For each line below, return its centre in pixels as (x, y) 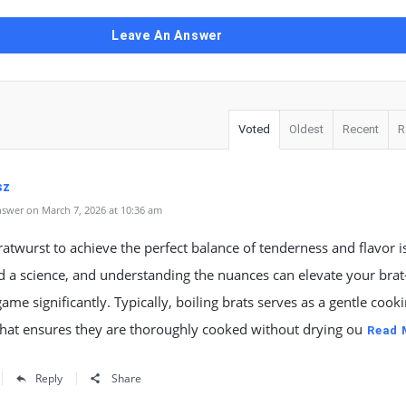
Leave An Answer (167, 35)
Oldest (306, 129)
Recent (361, 129)
